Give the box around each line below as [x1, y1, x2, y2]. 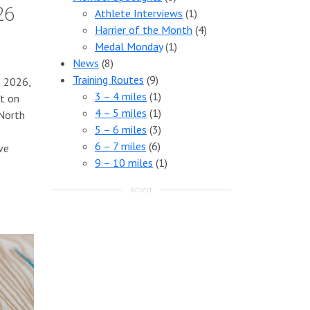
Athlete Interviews [95, 6, 183, 20]
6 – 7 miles [95, 139, 146, 153]
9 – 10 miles [95, 156, 153, 170]
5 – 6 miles [95, 122, 147, 136]
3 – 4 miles [95, 89, 147, 103]
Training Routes [73, 73, 144, 86]
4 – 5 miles [95, 106, 147, 120]
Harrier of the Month [95, 23, 192, 37]
